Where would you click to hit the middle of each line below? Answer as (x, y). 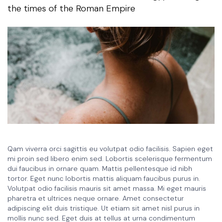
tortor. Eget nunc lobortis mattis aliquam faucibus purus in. (104, 179)
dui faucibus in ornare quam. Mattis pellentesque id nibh (100, 169)
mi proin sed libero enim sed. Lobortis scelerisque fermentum (110, 159)
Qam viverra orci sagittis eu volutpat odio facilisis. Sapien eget (110, 149)
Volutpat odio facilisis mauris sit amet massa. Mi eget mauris (107, 189)
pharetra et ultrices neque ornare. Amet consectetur (96, 198)
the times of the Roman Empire (71, 8)
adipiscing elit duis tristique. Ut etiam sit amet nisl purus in (104, 208)
